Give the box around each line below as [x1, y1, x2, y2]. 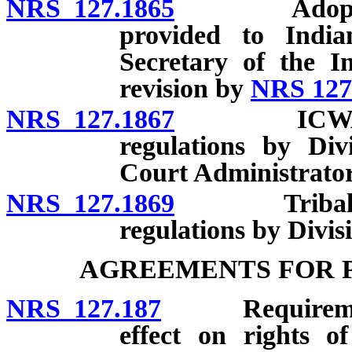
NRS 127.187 [6, 293, 161, 323]
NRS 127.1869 [6, 188, 174, 218]
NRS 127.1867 [6, 104, 174, 134]
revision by [119, 74, 251, 104]
